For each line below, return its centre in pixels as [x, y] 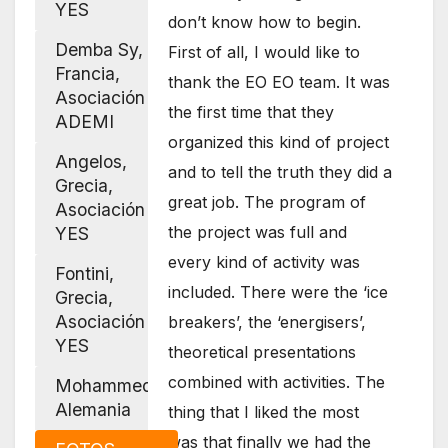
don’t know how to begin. [265, 22]
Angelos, [91, 162]
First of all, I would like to [264, 52]
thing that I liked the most [264, 412]
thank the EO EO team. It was [279, 82]
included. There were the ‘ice [278, 292]
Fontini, [84, 274]
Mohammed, [106, 386]
